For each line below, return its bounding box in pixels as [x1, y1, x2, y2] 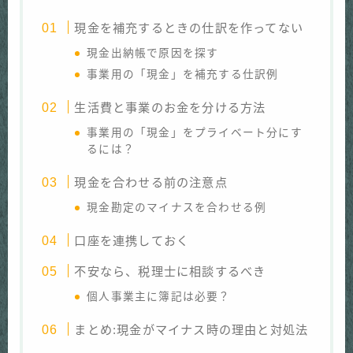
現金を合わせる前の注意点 [74, 175, 228, 189]
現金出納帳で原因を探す [87, 46, 219, 59]
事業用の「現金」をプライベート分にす [87, 126, 303, 139]
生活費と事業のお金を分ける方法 [74, 100, 266, 114]
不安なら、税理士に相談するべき [74, 264, 266, 278]
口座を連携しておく [74, 233, 190, 247]
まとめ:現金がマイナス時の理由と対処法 [74, 322, 309, 336]
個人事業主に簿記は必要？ [87, 290, 231, 303]
